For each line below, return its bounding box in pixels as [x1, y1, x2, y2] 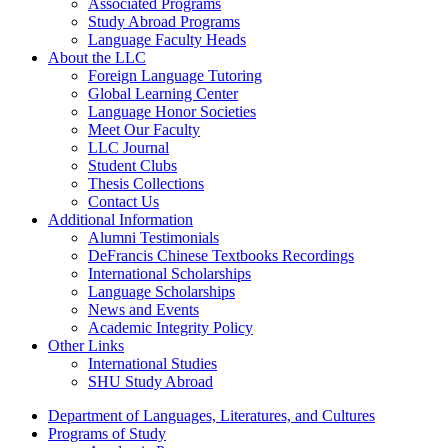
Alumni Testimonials [88, 229, 219, 246]
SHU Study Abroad [88, 373, 213, 390]
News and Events [88, 301, 199, 318]
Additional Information [48, 211, 193, 228]
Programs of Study [48, 425, 166, 442]
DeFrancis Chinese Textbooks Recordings [88, 247, 354, 264]
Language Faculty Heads [88, 31, 246, 48]
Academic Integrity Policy [88, 319, 253, 336]
